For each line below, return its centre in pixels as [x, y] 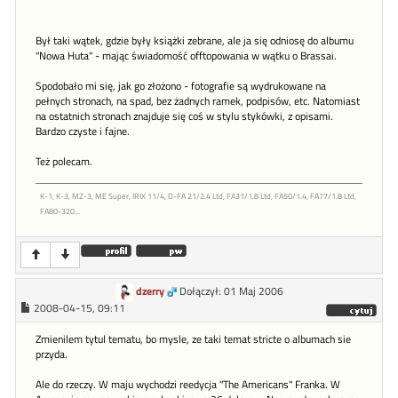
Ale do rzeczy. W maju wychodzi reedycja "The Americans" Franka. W [188, 384]
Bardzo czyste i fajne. [83, 131]
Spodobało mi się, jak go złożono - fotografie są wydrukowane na [181, 86]
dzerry [150, 291]
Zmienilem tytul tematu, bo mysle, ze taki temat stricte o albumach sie [193, 339]
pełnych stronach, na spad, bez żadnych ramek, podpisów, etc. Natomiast [198, 101]
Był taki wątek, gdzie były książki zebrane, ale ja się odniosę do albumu [195, 40]
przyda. [52, 354]
